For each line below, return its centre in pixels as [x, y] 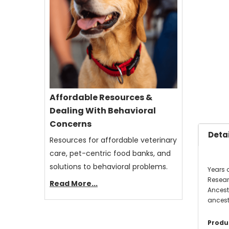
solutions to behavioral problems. [109, 167]
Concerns [71, 124]
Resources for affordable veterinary [113, 140]
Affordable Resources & [101, 98]
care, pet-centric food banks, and [110, 154]
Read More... [74, 184]
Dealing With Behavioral [103, 111]
